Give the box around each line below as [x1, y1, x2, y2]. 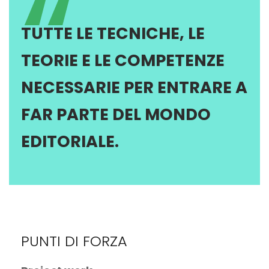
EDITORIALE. [21, 130, 119, 153]
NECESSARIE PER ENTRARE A [21, 76, 247, 99]
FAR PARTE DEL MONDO [21, 103, 211, 126]
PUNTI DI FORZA [21, 231, 127, 252]
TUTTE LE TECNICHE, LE [21, 22, 205, 45]
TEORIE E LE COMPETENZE [21, 49, 225, 72]
